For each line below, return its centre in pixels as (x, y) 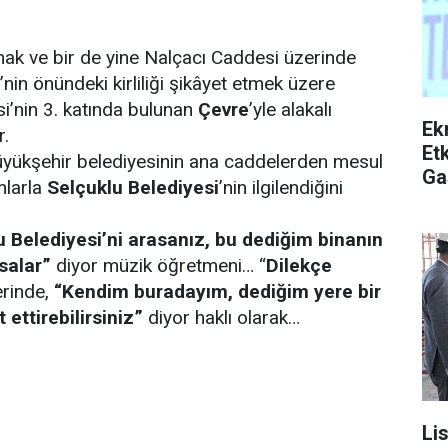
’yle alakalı (290, 109)
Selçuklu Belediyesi (133, 187)
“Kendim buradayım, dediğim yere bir (217, 291)
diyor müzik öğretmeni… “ (161, 265)
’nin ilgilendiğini (281, 187)
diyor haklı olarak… (221, 317)
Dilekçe (299, 265)
